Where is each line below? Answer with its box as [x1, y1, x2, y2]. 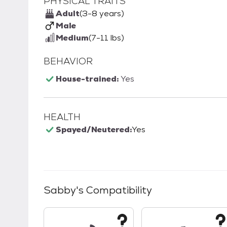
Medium [56, 32, 89, 43]
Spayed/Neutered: [56, 124, 132, 135]
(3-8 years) [80, 8, 124, 19]
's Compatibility [76, 183, 152, 197]
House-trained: [56, 73, 121, 84]
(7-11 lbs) [89, 32, 124, 43]
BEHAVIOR [44, 55, 93, 67]
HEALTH [44, 111, 81, 123]
